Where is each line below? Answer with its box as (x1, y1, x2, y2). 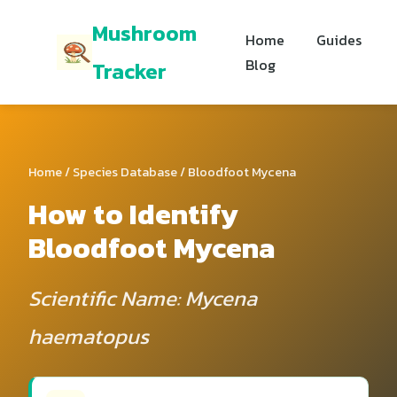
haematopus (28, 321, 149, 352)
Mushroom (92, 18, 197, 49)
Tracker (92, 56, 167, 87)
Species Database (73, 162, 177, 182)
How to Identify (28, 193, 238, 236)
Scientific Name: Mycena (28, 283, 257, 314)
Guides (316, 29, 362, 51)
